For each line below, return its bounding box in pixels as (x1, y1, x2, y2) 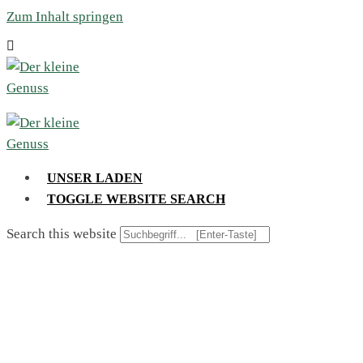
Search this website (6, 225, 117, 241)
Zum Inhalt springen (6, 9, 123, 24)
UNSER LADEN (47, 171, 143, 185)
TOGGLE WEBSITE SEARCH (47, 192, 225, 206)
